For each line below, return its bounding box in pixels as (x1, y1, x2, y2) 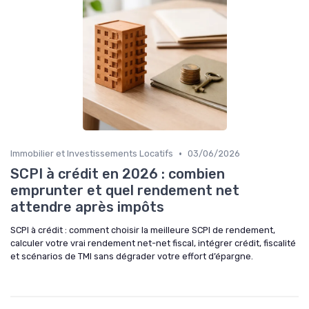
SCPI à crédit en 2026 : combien (10, 166, 225, 183)
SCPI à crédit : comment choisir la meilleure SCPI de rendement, (10, 225, 275, 236)
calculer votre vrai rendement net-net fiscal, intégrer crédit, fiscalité (10, 238, 296, 249)
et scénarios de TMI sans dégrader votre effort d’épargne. (10, 251, 253, 262)
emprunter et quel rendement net (10, 182, 239, 199)
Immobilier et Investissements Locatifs (10, 148, 173, 159)
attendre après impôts (10, 199, 164, 216)
